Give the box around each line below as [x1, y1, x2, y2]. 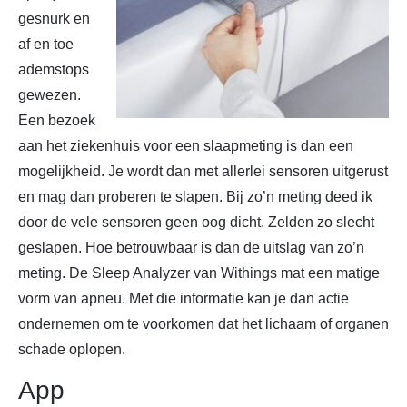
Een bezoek [18, 112, 95, 128]
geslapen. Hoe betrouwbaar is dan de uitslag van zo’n [18, 239, 364, 255]
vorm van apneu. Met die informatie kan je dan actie [18, 290, 349, 306]
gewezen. [18, 86, 81, 103]
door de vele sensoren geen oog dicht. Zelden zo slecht [18, 213, 374, 230]
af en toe [18, 35, 74, 52]
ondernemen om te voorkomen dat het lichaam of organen [18, 315, 389, 332]
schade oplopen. [18, 341, 125, 357]
